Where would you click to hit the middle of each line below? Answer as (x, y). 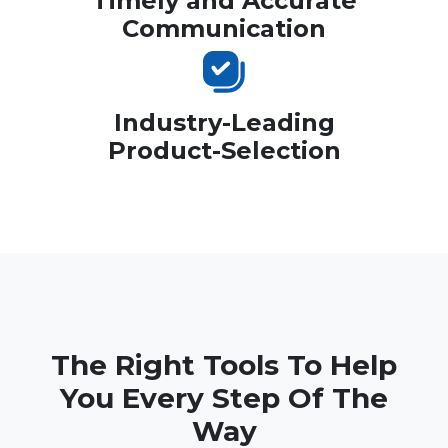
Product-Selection (224, 151)
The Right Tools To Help (224, 365)
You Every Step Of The (224, 398)
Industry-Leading (224, 123)
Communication (224, 29)
